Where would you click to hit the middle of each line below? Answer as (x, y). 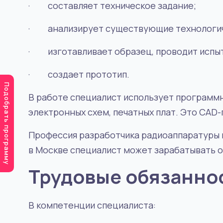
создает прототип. (89, 74)
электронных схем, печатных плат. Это (114, 112)
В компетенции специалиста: (92, 205)
